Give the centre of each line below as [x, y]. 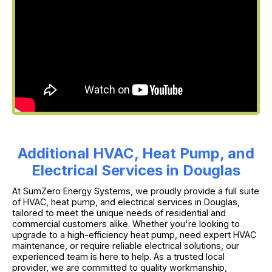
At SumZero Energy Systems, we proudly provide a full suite [136, 191]
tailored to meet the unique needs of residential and [119, 212]
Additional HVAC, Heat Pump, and [136, 153]
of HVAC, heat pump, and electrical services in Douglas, [126, 202]
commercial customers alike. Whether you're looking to [126, 223]
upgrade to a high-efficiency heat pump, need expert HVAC [134, 234]
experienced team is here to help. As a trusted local [118, 256]
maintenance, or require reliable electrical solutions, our [126, 245]
